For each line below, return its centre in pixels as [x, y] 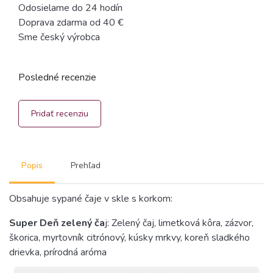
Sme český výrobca [59, 37]
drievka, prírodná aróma [58, 253]
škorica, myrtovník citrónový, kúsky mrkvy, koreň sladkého [129, 238]
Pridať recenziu [60, 113]
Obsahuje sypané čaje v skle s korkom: [91, 199]
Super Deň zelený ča [57, 223]
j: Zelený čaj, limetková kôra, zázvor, [179, 223]
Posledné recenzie [57, 78]
